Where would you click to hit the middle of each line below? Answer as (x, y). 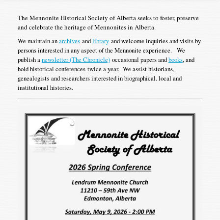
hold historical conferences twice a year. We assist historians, (96, 69)
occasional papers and (139, 60)
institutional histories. (45, 88)
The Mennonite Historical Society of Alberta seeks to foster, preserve (108, 18)
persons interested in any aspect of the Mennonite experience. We (101, 50)
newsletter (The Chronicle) (76, 60)
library (100, 41)
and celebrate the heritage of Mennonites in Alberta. (86, 27)
